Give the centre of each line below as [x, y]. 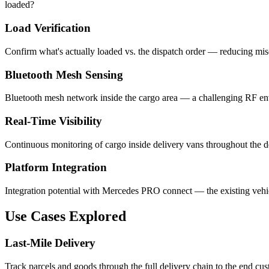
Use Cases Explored [65, 216]
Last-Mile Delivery [50, 243]
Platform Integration [56, 168]
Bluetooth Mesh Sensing [64, 74]
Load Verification [48, 28]
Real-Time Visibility [53, 121]
